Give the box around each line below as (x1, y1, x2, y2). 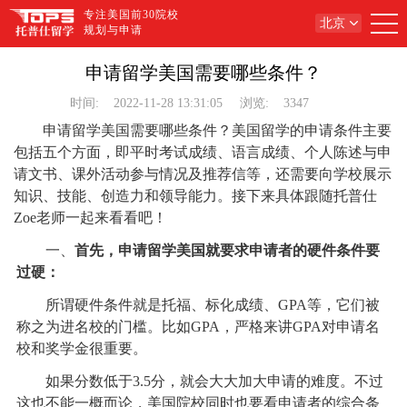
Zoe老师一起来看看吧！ (14, 210, 168, 225)
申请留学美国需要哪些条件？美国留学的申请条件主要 (43, 123, 392, 138)
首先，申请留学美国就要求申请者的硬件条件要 (74, 243, 380, 258)
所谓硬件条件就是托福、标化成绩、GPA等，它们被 (15, 297, 380, 313)
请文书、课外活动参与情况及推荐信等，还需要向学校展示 (14, 166, 392, 182)
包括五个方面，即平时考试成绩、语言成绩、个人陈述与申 (14, 144, 392, 160)
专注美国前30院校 (84, 8, 179, 21)
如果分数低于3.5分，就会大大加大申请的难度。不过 (15, 373, 383, 389)
